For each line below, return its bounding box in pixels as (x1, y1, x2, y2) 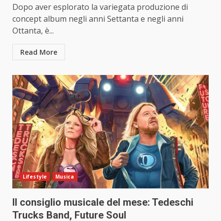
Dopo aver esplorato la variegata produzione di (12, 1, 188, 13)
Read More (20, 47, 57, 57)
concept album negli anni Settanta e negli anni (12, 13, 184, 25)
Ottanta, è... (12, 25, 54, 37)
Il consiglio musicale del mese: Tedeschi (12, 196, 193, 209)
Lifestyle (23, 173, 47, 181)
